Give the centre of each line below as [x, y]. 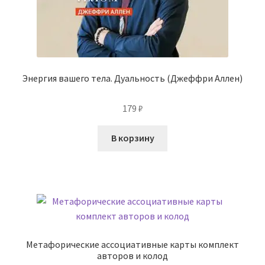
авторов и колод [132, 255]
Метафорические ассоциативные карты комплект [132, 244]
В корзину [132, 138]
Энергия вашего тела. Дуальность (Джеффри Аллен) [132, 78]
